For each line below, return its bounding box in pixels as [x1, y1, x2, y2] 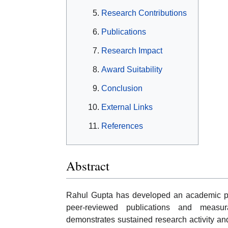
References [101, 121, 143, 130]
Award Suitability [101, 65, 162, 74]
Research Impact [101, 46, 162, 55]
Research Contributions [101, 8, 187, 17]
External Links [101, 102, 153, 111]
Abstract [66, 157, 109, 175]
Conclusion [101, 83, 142, 93]
